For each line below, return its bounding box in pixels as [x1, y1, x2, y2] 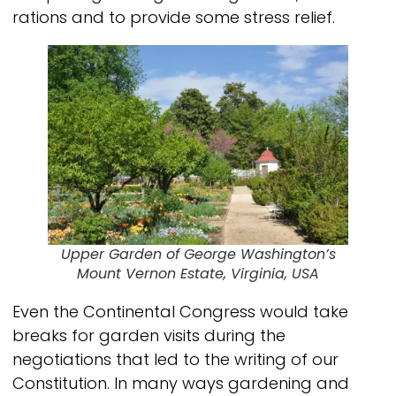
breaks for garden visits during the [12, 324, 286, 347]
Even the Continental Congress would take [12, 301, 348, 324]
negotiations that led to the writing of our [12, 348, 339, 371]
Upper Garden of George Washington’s [60, 244, 336, 265]
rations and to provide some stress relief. [12, 6, 335, 29]
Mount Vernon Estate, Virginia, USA [77, 263, 319, 285]
